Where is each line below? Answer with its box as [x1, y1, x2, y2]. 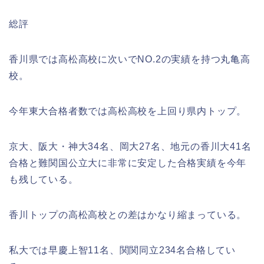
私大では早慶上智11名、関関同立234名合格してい [9, 245, 236, 255]
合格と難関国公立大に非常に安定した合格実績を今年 [9, 158, 247, 168]
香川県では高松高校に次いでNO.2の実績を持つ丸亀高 [9, 54, 250, 64]
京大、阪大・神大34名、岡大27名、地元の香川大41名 [9, 141, 252, 151]
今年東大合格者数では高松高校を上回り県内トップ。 [9, 106, 247, 116]
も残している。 [9, 174, 78, 184]
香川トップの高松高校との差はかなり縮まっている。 [9, 210, 247, 220]
